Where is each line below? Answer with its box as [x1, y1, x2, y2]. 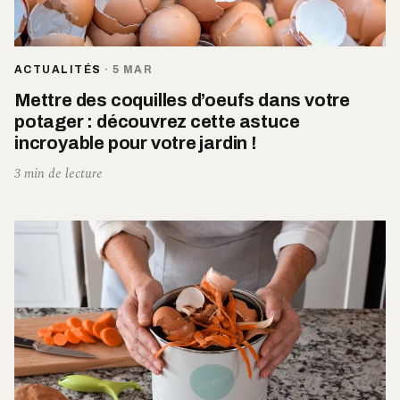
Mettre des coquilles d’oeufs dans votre [14, 90, 351, 111]
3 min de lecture [14, 163, 103, 185]
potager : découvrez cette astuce [14, 112, 300, 132]
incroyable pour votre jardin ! [14, 133, 257, 154]
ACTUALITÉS [14, 63, 102, 77]
